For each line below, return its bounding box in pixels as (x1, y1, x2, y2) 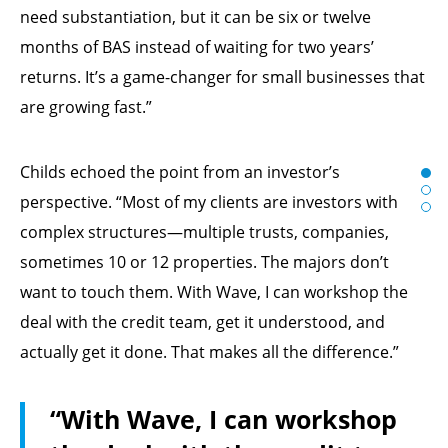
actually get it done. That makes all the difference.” (20, 340, 399, 363)
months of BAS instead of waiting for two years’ (20, 35, 374, 58)
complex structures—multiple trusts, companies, (20, 220, 389, 243)
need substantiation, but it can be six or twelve (20, 5, 371, 28)
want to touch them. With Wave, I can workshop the (20, 280, 408, 303)
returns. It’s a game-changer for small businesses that (20, 65, 425, 88)
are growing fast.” (20, 95, 152, 118)
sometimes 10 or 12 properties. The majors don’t (20, 250, 389, 273)
